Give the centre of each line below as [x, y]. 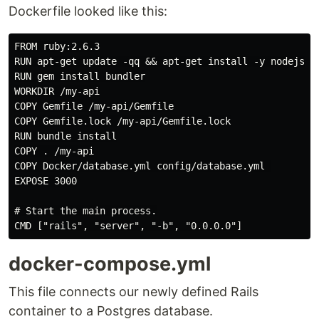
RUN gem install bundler [80, 76]
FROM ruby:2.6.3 [57, 46]
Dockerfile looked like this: [88, 11]
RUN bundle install [66, 136]
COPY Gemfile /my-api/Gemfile [94, 106]
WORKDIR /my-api [57, 91]
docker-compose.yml [110, 264]
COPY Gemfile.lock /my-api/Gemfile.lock [122, 121]
